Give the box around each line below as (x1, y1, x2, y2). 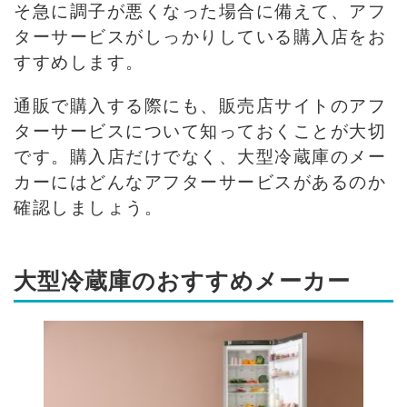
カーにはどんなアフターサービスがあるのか (14, 168, 386, 194)
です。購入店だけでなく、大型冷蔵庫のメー (14, 143, 386, 168)
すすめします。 (14, 48, 144, 74)
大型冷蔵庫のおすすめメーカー (14, 263, 351, 297)
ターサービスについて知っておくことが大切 (14, 117, 386, 143)
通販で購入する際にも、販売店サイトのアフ (14, 92, 386, 117)
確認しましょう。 (14, 194, 163, 219)
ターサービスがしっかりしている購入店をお (14, 23, 386, 48)
